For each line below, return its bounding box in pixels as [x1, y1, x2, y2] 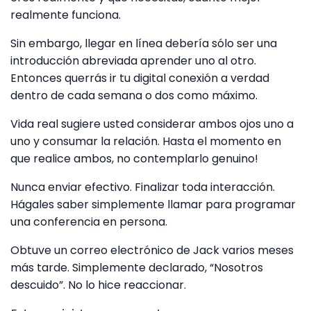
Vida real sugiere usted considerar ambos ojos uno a [10, 115, 294, 132]
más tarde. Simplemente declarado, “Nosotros [10, 259, 263, 276]
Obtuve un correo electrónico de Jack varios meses [10, 242, 294, 258]
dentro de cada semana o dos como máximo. [10, 87, 258, 103]
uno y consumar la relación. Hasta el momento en [10, 133, 281, 149]
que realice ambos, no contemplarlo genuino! [10, 150, 258, 167]
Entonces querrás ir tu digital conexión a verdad [10, 69, 269, 86]
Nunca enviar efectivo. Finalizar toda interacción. [10, 178, 275, 195]
